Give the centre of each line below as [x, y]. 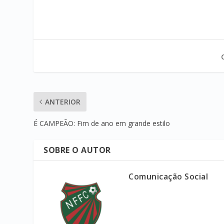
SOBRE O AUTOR [77, 150]
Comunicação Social [168, 177]
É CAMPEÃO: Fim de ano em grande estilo [102, 123]
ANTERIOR [63, 102]
